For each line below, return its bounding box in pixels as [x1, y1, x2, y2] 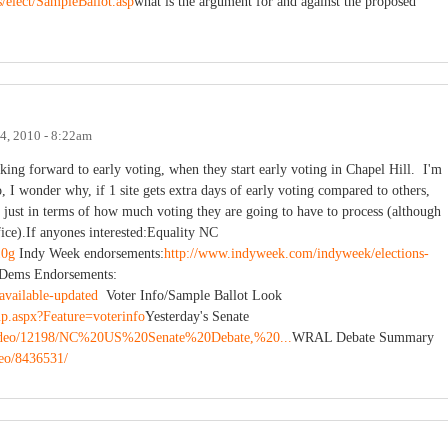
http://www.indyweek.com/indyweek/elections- [164, 245, 429, 261]
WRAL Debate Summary [292, 329, 434, 345]
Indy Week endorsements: [15, 245, 164, 261]
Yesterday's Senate [145, 308, 249, 324]
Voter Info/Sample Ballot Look [98, 287, 282, 303]
